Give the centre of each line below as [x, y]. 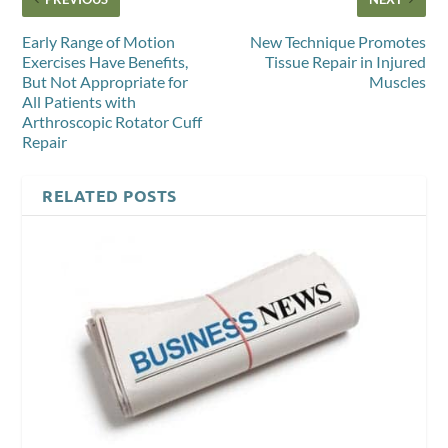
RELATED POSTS [109, 195]
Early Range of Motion [99, 41]
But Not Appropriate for [105, 81]
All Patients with [79, 101]
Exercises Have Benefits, [105, 61]
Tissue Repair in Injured [345, 61]
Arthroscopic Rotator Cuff [112, 121]
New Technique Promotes [337, 41]
